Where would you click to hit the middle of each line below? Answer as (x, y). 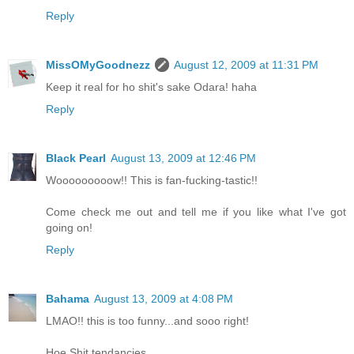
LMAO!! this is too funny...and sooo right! (147, 321)
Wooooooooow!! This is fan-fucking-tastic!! (152, 181)
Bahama (68, 299)
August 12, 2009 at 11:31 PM (246, 65)
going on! (69, 228)
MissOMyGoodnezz (98, 65)
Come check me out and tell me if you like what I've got (196, 212)
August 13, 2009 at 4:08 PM (164, 299)
